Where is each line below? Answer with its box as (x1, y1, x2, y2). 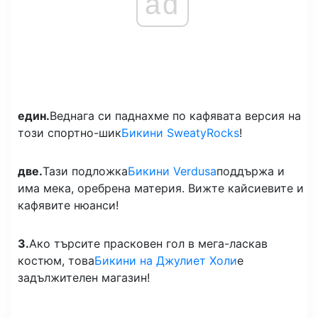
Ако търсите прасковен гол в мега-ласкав (29, 236, 268, 251)
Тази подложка (43, 163, 128, 178)
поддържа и (216, 163, 285, 178)
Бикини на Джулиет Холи (94, 253, 237, 268)
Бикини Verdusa (128, 163, 216, 178)
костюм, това (18, 253, 94, 268)
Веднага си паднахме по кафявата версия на (50, 108, 301, 123)
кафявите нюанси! (18, 197, 119, 212)
